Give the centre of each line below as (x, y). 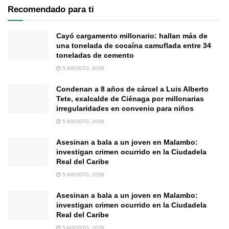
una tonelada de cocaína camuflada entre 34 (134, 45)
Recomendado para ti (51, 9)
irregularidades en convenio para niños (125, 108)
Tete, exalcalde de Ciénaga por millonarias (130, 98)
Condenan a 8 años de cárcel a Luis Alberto (132, 89)
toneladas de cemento (95, 55)
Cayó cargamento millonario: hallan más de (132, 36)
